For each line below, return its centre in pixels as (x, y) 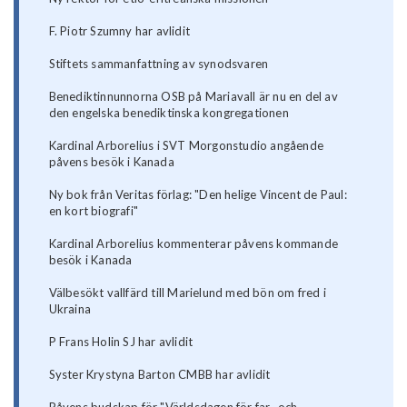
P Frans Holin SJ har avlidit (121, 342)
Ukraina (70, 309)
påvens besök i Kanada (111, 162)
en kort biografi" (94, 211)
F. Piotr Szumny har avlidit (119, 31)
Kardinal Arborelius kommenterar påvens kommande (194, 244)
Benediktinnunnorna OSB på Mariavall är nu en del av (193, 97)
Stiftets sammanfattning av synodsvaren (159, 64)
